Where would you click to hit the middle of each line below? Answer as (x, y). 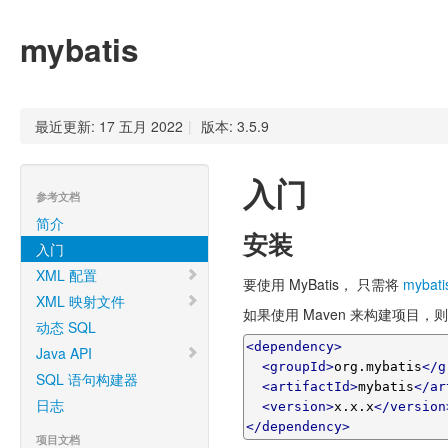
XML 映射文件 (80, 301)
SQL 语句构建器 (87, 379)
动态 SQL (66, 327)
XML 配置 (66, 275)
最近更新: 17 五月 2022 (109, 126)
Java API (64, 353)
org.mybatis (377, 366)
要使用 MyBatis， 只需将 (322, 284)
